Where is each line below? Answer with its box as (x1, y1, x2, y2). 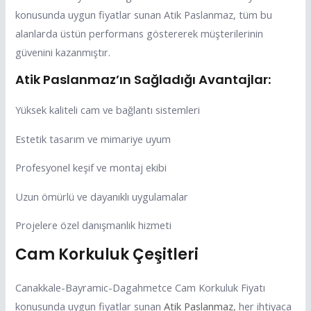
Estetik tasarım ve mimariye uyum (15, 131, 171, 146)
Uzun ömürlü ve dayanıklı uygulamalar (15, 189, 189, 203)
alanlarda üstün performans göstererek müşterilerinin (15, 26, 264, 41)
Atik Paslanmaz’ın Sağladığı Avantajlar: (15, 70, 271, 88)
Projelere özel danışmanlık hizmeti (15, 218, 172, 233)
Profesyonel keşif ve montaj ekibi (15, 160, 167, 175)
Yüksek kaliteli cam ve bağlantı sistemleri (15, 102, 201, 117)
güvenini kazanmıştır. (15, 45, 111, 60)
